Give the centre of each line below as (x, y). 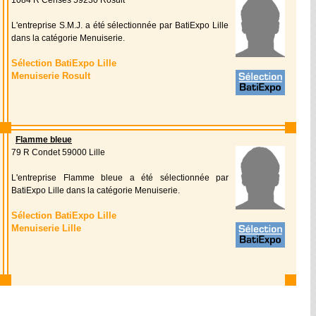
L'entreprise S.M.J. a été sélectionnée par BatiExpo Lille (120, 25)
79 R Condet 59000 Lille (58, 152)
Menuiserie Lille (46, 228)
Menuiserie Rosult (51, 76)
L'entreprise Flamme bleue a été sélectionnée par (120, 178)
